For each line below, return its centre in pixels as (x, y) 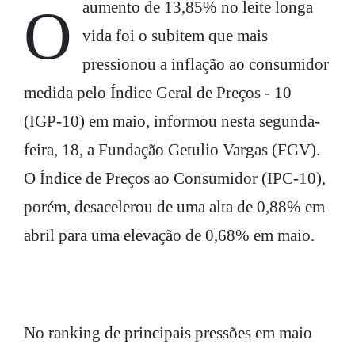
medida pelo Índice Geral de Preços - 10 (158, 92)
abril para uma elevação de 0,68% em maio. (169, 235)
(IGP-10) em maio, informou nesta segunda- (172, 121)
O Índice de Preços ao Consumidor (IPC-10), (175, 178)
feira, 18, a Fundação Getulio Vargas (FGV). (172, 149)
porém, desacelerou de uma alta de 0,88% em (174, 206)
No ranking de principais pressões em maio (168, 332)
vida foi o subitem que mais (175, 35)
